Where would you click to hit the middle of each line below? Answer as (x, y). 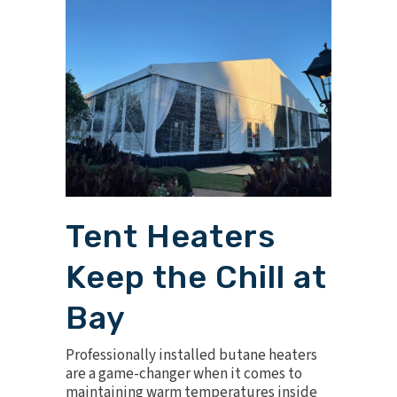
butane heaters (268, 355)
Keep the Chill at (196, 277)
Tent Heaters (171, 236)
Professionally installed (142, 355)
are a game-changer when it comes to (184, 374)
